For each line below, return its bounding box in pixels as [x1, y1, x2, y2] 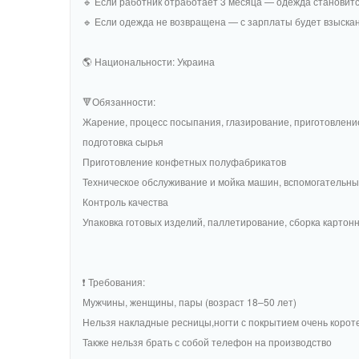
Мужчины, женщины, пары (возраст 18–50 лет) [83, 295, 296, 309]
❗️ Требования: [83, 275, 145, 288]
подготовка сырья [83, 135, 163, 148]
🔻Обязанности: [83, 95, 155, 108]
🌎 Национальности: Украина [83, 54, 215, 68]
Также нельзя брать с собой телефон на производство [83, 335, 332, 349]
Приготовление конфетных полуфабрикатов [83, 155, 286, 168]
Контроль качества [83, 195, 168, 208]
